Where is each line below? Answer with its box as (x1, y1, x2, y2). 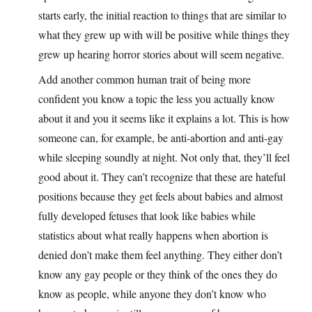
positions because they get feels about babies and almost (38, 188, 283, 203)
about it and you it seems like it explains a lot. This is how (38, 110, 290, 125)
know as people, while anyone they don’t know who (38, 286, 266, 301)
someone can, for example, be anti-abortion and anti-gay (38, 130, 283, 145)
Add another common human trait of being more (38, 71, 251, 86)
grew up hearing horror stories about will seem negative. (38, 46, 284, 61)
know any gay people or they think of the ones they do (38, 266, 277, 281)
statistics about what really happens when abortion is (38, 227, 268, 242)
